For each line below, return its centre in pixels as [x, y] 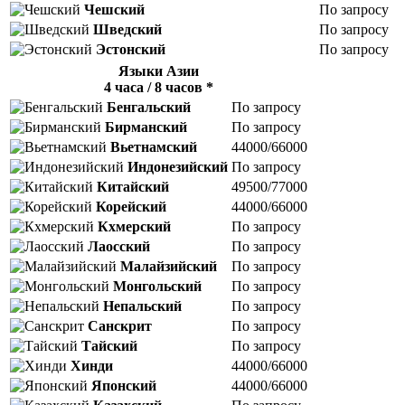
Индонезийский [178, 166]
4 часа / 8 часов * [159, 87]
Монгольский [157, 286]
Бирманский [146, 127]
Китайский [133, 186]
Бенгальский [149, 107]
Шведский [127, 29]
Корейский [131, 206]
